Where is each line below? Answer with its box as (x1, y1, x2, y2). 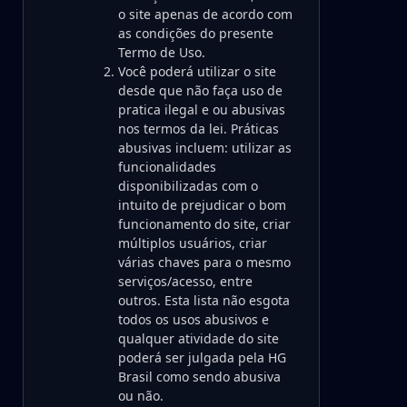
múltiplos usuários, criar (118, 234, 267, 252)
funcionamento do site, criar (118, 215, 291, 233)
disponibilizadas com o (118, 177, 258, 194)
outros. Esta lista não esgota (118, 292, 290, 309)
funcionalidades (118, 158, 216, 175)
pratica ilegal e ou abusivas (118, 101, 285, 118)
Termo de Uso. (118, 44, 205, 61)
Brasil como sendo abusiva (118, 368, 281, 385)
